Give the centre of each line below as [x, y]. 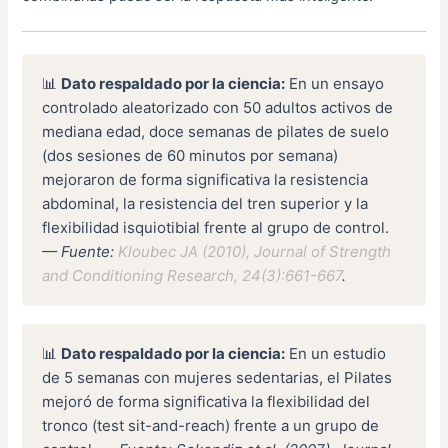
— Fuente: [80, 251]
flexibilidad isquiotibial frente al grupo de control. [216, 227]
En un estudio [336, 353]
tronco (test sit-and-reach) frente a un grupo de [211, 425]
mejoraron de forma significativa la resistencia [205, 179]
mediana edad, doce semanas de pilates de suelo [216, 131]
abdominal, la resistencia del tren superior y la [205, 203]
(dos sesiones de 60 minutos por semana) [190, 155]
